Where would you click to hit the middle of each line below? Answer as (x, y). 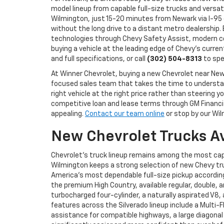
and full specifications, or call (99, 59)
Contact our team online (125, 114)
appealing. (68, 114)
